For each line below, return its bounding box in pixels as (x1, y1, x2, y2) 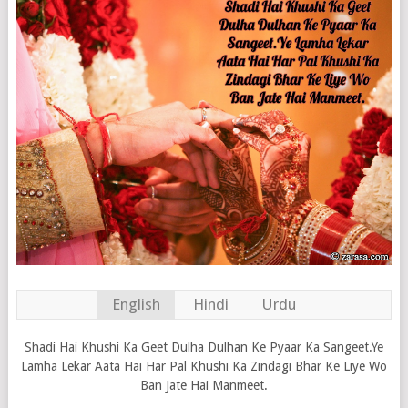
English (111, 295, 160, 314)
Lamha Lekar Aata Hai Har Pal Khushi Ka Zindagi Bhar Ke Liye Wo (20, 359, 387, 374)
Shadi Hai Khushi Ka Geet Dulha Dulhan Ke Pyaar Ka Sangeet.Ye (24, 340, 383, 355)
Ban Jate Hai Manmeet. (139, 378, 268, 393)
